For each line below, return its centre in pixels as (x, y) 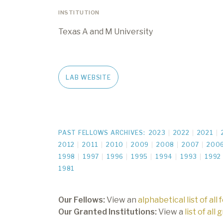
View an (121, 200)
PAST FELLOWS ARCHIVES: (102, 132)
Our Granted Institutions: (108, 212)
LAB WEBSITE (88, 77)
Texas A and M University (106, 31)
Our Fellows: (82, 200)
